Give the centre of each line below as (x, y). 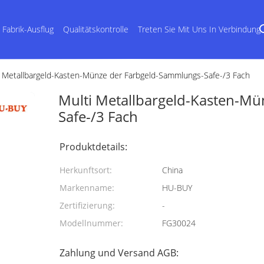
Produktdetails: (93, 147)
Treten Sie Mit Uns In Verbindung (199, 29)
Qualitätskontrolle (95, 29)
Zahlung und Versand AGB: (119, 253)
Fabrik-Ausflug (28, 29)
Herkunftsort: (86, 170)
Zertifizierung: (87, 205)
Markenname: (87, 188)
